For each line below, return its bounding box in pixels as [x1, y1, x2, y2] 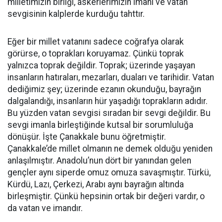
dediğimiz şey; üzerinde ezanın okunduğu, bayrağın [7, 84, 201, 94]
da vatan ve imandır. [7, 203, 83, 213]
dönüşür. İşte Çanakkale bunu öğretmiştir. [7, 132, 166, 142]
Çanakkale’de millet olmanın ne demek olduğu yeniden [7, 144, 213, 154]
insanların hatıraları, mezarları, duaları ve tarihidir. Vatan [7, 72, 214, 82]
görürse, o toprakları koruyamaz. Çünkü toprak [7, 49, 184, 58]
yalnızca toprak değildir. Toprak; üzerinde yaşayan [7, 60, 195, 70]
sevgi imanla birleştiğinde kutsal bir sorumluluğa [7, 120, 193, 130]
